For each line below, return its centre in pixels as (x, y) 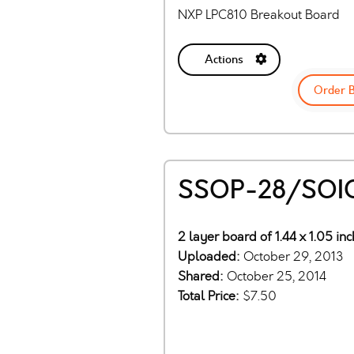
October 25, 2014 (277, 276)
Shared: (202, 276)
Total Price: (210, 296)
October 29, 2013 (294, 256)
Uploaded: (211, 256)
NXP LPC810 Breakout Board (259, 15)
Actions (224, 60)
